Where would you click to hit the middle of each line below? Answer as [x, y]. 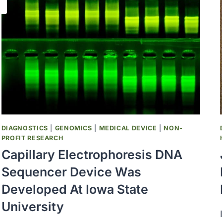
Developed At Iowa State [75, 190]
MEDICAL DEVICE [128, 128]
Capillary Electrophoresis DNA [92, 155]
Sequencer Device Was [71, 172]
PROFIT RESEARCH [32, 138]
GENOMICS [73, 128]
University [32, 207]
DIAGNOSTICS [25, 128]
